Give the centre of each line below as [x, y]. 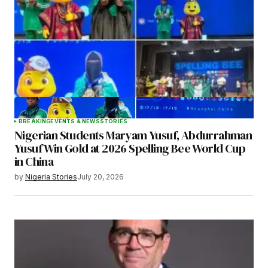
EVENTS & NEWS [75, 121]
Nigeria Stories [51, 176]
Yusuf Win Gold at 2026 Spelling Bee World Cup [130, 148]
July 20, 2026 [100, 176]
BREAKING [35, 121]
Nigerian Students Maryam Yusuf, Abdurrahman [133, 135]
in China [34, 161]
